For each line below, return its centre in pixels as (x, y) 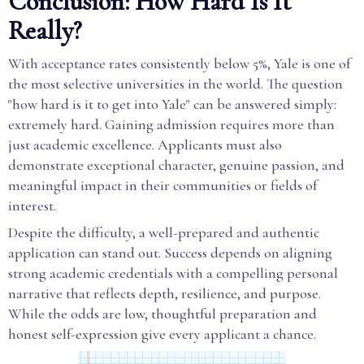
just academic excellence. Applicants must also (145, 145)
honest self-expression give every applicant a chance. (162, 334)
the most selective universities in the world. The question (175, 84)
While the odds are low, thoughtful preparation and (162, 314)
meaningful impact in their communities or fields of (162, 185)
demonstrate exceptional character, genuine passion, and (176, 165)
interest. (32, 206)
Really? (45, 30)
